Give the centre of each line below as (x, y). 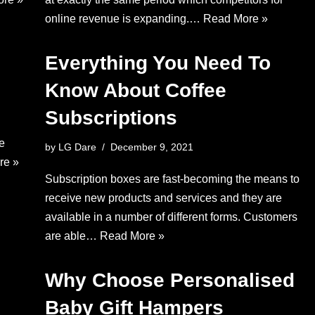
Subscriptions (111, 118)
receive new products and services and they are (163, 198)
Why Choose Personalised (169, 280)
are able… (72, 236)
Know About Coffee (135, 90)
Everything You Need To (157, 63)
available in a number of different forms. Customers (171, 217)
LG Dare (77, 147)
